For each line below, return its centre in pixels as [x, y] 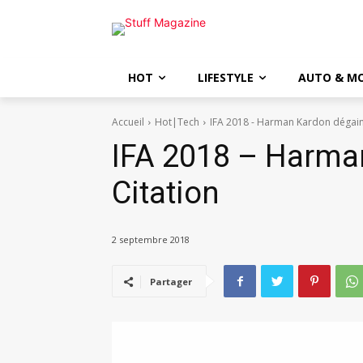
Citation [166, 193]
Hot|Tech [177, 122]
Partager [171, 282]
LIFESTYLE [226, 77]
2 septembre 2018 [151, 240]
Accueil [128, 122]
